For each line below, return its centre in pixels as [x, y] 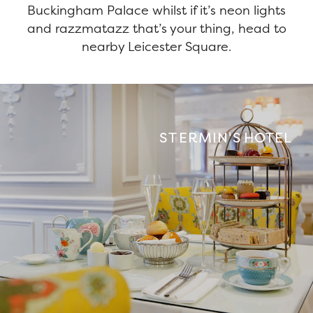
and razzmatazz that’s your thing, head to [156, 28]
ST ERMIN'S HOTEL [226, 137]
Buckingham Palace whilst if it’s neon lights [156, 10]
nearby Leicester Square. [156, 46]
